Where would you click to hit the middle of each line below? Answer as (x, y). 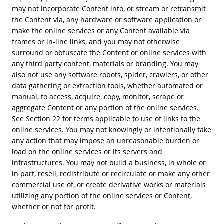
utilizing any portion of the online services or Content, (102, 195)
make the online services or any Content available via (101, 30)
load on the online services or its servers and (87, 151)
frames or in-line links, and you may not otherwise (96, 41)
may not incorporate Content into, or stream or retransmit (109, 8)
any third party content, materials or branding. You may (105, 63)
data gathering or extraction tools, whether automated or (107, 85)
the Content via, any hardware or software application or (106, 19)
